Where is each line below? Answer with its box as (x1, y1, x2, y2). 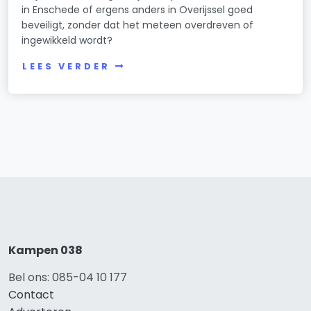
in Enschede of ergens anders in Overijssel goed (22, 3, 253, 17)
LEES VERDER (22, 60, 110, 73)
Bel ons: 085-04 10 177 (8, 269, 127, 285)
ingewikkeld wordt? (22, 33, 113, 48)
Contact (8, 287, 54, 303)
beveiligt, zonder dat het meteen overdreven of (22, 18, 254, 33)
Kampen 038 (8, 242, 83, 258)
